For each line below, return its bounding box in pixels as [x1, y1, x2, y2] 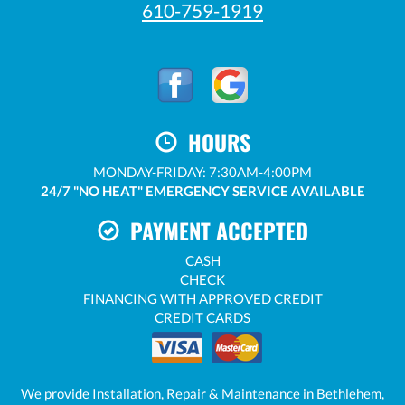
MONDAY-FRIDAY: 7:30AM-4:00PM [93, 163, 312, 180]
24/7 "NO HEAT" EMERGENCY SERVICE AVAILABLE [40, 182, 365, 199]
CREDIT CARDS [155, 308, 250, 325]
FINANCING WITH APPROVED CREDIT [82, 289, 323, 306]
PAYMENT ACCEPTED [118, 213, 308, 247]
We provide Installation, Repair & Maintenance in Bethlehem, [21, 384, 384, 401]
